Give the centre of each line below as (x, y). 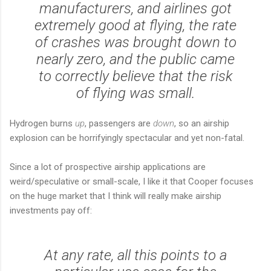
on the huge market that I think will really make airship (116, 196)
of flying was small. (135, 93)
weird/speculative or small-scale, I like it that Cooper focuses (132, 181)
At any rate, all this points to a (135, 255)
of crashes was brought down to (135, 42)
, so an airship (202, 123)
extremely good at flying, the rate (135, 25)
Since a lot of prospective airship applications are (108, 167)
